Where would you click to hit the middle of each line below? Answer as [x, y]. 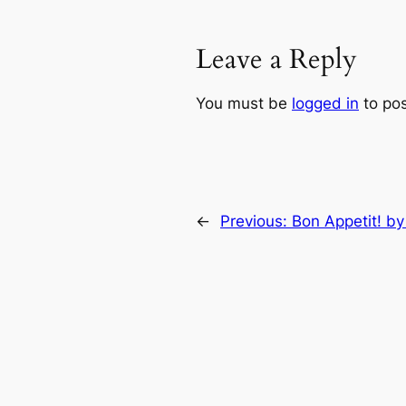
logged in [325, 103]
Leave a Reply [276, 59]
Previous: [256, 222]
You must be [244, 103]
